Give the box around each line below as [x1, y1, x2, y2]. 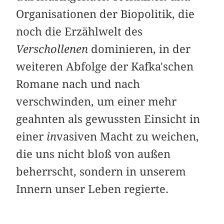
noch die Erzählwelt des [16, 24, 143, 38]
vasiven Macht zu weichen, [56, 129, 199, 143]
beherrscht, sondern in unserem [16, 164, 186, 178]
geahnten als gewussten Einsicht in [16, 112, 200, 125]
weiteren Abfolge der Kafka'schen [16, 59, 194, 73]
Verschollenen [16, 42, 91, 55]
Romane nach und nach [16, 77, 140, 90]
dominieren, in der [91, 42, 191, 55]
